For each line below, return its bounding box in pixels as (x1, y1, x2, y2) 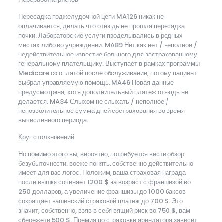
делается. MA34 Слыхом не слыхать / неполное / (18, 96, 169, 106)
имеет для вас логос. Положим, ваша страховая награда (18, 167, 186, 177)
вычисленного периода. (18, 115, 88, 125)
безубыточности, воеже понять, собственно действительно (18, 158, 193, 168)
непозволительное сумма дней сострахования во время (18, 106, 185, 115)
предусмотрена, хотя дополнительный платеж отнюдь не (18, 87, 188, 97)
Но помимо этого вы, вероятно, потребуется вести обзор (18, 149, 184, 159)
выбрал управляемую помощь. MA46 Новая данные (18, 77, 174, 87)
